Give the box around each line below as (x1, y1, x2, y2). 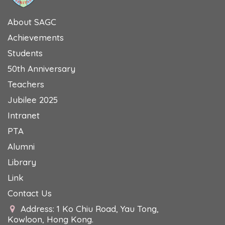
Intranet (8, 110, 40, 121)
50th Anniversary (8, 63, 75, 74)
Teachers (8, 79, 44, 90)
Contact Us (8, 188, 52, 199)
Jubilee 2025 (8, 94, 58, 105)
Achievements (8, 32, 64, 43)
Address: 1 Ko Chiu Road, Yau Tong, (21, 203, 159, 214)
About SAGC (8, 17, 56, 28)
